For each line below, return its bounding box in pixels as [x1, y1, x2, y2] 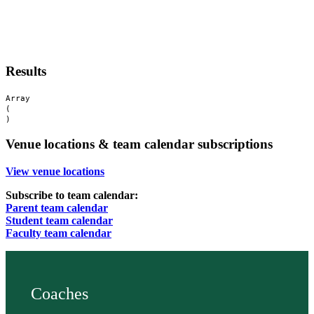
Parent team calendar [6, 202, 108, 214]
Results [6, 63, 46, 78]
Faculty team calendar [6, 227, 111, 240]
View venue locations [6, 165, 104, 178]
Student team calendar [6, 214, 113, 227]
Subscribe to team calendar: [6, 189, 138, 202]
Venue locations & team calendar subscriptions [6, 137, 273, 152]
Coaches [31, 285, 88, 303]
